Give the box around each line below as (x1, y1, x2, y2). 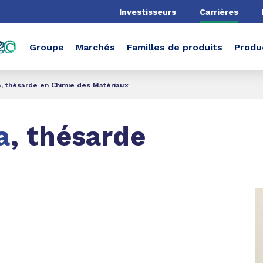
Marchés (76, 41, 115, 53)
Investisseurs (119, 6, 176, 16)
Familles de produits (127, 41, 222, 53)
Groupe (29, 41, 64, 53)
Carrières (200, 6, 238, 16)
